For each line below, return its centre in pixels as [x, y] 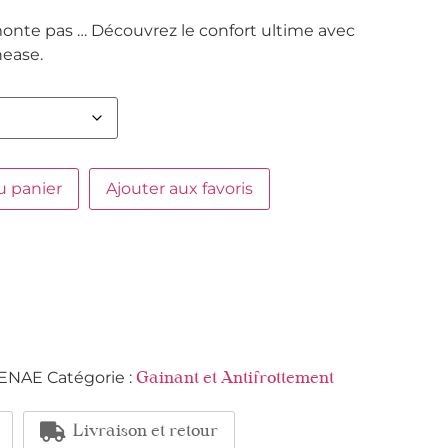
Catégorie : [91, 378]
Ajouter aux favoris [179, 189]
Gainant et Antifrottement [234, 379]
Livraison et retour [145, 432]
